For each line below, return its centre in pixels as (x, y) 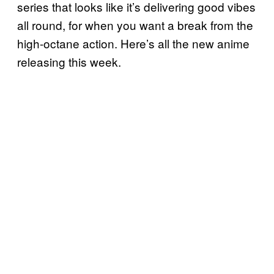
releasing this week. (69, 61)
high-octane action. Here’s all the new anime (133, 43)
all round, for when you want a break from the (135, 24)
